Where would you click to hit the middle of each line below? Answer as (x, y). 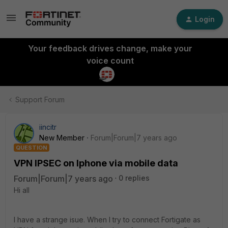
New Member (62, 138)
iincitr (48, 127)
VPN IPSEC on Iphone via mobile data (96, 163)
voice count (110, 61)
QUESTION (32, 148)
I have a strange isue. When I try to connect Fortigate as (107, 220)
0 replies (134, 178)
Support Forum (40, 99)
